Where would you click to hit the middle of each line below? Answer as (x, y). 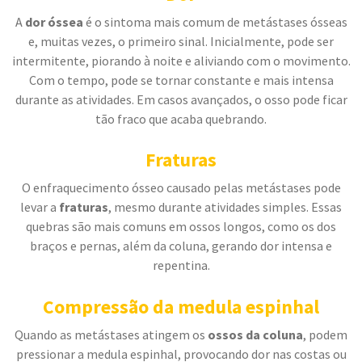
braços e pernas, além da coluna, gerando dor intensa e (181, 246)
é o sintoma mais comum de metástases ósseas (215, 21)
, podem (325, 334)
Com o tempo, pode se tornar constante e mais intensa (181, 80)
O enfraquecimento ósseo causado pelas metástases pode (181, 188)
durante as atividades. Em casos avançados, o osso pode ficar (181, 99)
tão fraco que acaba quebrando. (181, 118)
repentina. (181, 265)
